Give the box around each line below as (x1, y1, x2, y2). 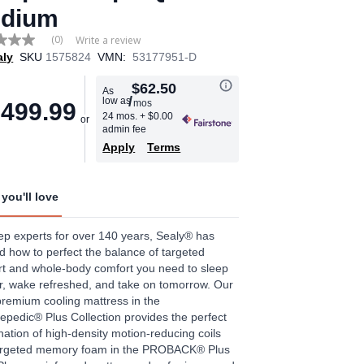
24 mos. (102, 110, 141, 122)
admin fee (102, 123, 147, 135)
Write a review (76, 33, 141, 47)
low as (102, 95, 132, 106)
